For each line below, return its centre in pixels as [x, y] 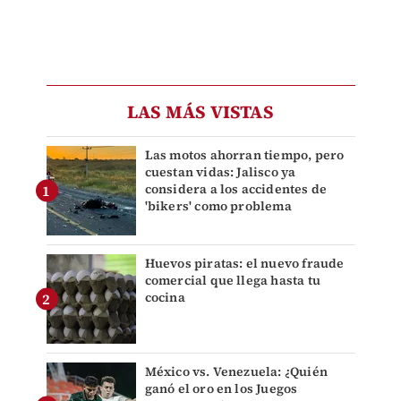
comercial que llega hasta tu [233, 281]
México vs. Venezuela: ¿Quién [236, 372]
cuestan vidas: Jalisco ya [220, 172]
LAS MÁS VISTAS [200, 112]
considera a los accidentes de [236, 189]
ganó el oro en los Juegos [221, 389]
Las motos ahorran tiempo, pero [244, 155]
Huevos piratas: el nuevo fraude [244, 264]
